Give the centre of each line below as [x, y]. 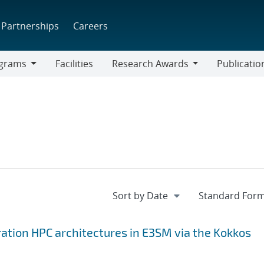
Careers [91, 26]
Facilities [74, 64]
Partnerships [30, 26]
